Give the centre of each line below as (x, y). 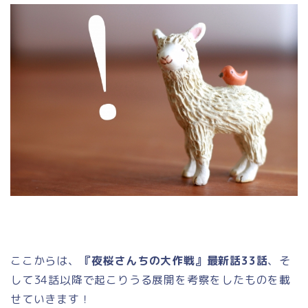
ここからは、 (45, 261)
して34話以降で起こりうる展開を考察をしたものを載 (151, 280)
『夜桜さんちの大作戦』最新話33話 (174, 261)
